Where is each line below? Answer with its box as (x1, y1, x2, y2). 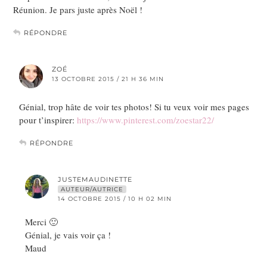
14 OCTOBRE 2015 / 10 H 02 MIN (58, 194, 172, 203)
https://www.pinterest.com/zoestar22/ (77, 113, 214, 126)
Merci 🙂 (25, 215, 58, 228)
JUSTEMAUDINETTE (58, 175, 132, 184)
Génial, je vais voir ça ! (25, 228, 111, 241)
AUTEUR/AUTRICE (61, 185, 123, 193)
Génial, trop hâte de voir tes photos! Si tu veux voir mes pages (19, 100, 249, 113)
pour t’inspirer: (19, 113, 77, 126)
